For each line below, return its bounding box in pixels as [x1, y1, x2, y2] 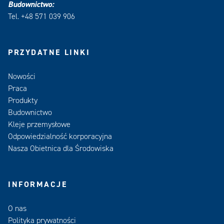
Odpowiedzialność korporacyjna [8, 131, 112, 141]
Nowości [8, 71, 35, 81]
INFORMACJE [8, 179, 67, 189]
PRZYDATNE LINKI [8, 47, 90, 57]
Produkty [8, 95, 37, 105]
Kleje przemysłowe [8, 119, 70, 129]
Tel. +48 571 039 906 [8, 11, 75, 21]
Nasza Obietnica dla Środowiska [8, 143, 113, 153]
